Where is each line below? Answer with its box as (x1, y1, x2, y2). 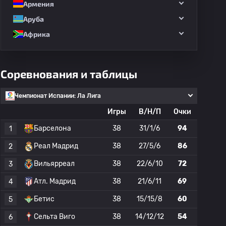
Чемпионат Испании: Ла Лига (15, 92, 101, 99)
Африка (23, 30, 50, 38)
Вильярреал (34, 159, 75, 168)
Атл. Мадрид (34, 177, 76, 186)
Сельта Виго (34, 212, 75, 221)
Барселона (34, 124, 71, 133)
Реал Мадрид (34, 142, 78, 150)
